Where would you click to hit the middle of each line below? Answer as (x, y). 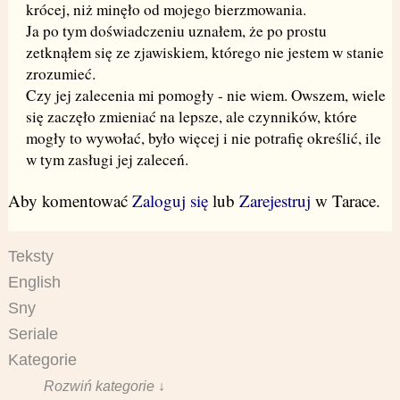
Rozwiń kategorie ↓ (104, 386)
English (34, 283)
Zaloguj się (170, 201)
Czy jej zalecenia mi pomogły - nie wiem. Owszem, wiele (205, 96)
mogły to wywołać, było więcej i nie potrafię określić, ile (203, 138)
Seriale (33, 334)
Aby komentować (70, 201)
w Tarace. (345, 201)
